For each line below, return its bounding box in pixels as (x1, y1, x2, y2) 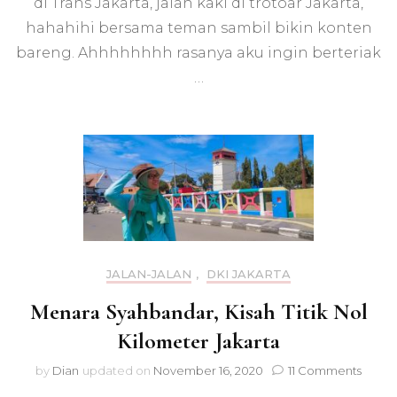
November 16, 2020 (153, 362, 263, 378)
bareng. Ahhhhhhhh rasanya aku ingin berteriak (16, 44, 381, 62)
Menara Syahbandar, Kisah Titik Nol (29, 297, 368, 325)
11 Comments (288, 362, 362, 378)
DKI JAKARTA (206, 266, 291, 281)
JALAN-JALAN (106, 266, 191, 281)
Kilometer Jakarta (117, 326, 280, 354)
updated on (82, 362, 153, 378)
